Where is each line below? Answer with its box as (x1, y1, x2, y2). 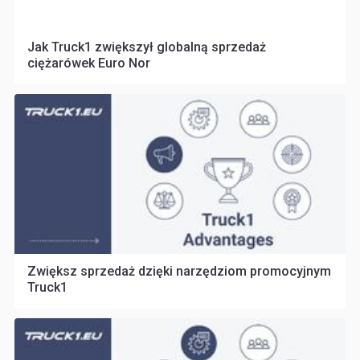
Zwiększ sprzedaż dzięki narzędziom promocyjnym (27, 264, 331, 280)
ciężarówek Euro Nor (27, 55, 150, 72)
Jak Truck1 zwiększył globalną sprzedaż (27, 39, 266, 55)
